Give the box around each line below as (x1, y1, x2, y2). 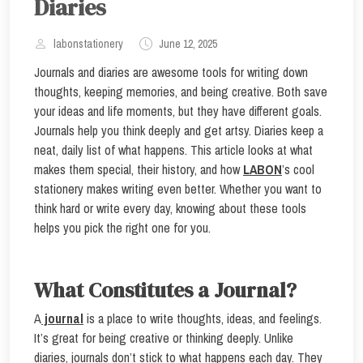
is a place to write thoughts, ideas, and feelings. (83, 310, 322, 327)
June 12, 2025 (159, 36, 217, 51)
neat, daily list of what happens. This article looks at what (34, 141, 313, 159)
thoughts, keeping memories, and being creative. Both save (34, 83, 327, 100)
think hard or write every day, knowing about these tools (34, 199, 306, 217)
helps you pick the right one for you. (34, 219, 211, 237)
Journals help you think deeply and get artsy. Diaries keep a (34, 122, 323, 139)
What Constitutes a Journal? (34, 276, 297, 304)
